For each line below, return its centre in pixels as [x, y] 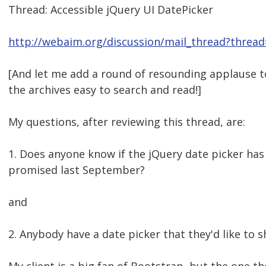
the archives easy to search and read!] [105, 90]
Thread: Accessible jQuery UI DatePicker [111, 10]
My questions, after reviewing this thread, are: [127, 122]
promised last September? [77, 170]
